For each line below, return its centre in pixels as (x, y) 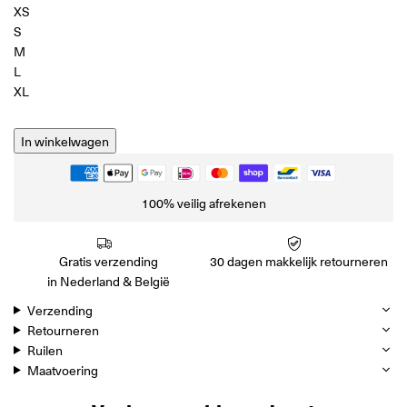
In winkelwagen (65, 140)
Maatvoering (62, 370)
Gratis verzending (109, 261)
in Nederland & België (109, 281)
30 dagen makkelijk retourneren (298, 261)
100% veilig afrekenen (203, 203)
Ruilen (45, 350)
